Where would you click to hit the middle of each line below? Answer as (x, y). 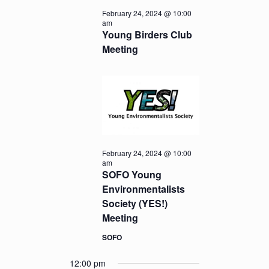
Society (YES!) (135, 204)
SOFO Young (132, 175)
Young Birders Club (147, 35)
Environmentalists (144, 189)
